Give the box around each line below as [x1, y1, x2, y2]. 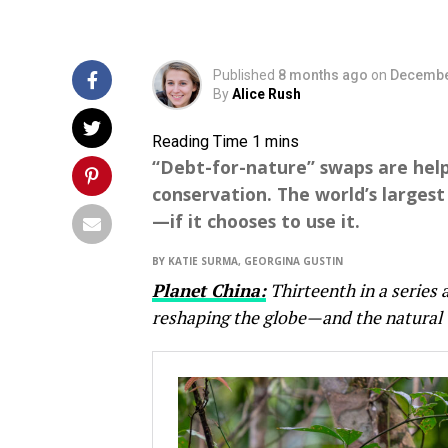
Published [213, 67, 275, 83]
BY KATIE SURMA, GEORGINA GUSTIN [152, 254, 343, 268]
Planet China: [152, 279, 266, 302]
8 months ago [278, 67, 368, 83]
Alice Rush [232, 86, 301, 102]
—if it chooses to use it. [152, 209, 360, 233]
